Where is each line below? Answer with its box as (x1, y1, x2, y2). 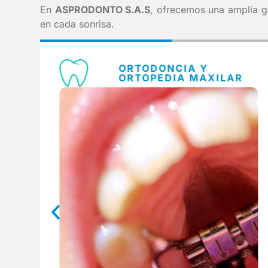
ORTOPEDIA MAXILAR (118, 72, 243, 84)
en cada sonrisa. (40, 18, 115, 31)
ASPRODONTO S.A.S (54, 4, 151, 16)
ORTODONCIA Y (118, 62, 209, 75)
